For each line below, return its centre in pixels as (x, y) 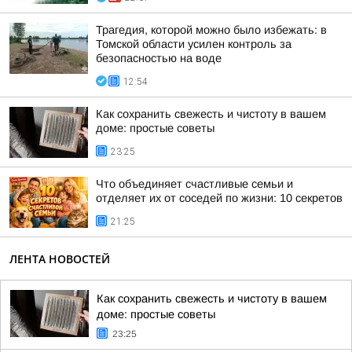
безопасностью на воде (159, 58)
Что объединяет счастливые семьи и (194, 184)
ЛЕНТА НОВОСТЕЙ (60, 259)
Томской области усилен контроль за (194, 44)
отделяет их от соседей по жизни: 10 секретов (219, 198)
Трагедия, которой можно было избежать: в (211, 30)
